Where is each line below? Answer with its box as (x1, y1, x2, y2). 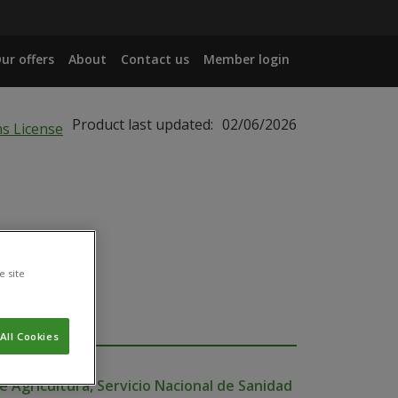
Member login (203, 51, 290, 68)
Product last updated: (72, 115, 213, 134)
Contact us (121, 51, 189, 68)
